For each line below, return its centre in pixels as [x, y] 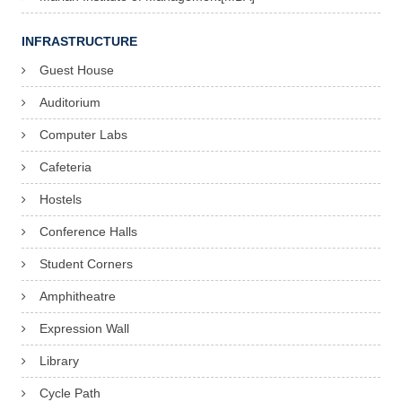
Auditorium [70, 103]
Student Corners [86, 264]
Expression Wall [84, 329]
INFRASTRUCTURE [79, 42]
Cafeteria [66, 167]
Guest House [77, 70]
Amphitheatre [78, 297]
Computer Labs [83, 135]
